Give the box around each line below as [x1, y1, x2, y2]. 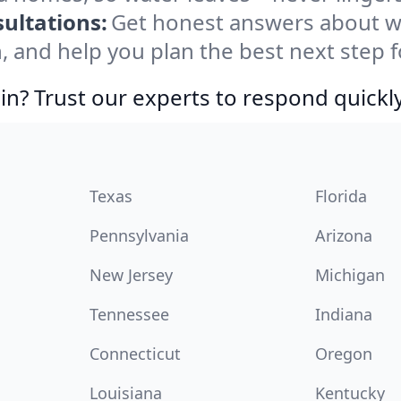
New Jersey [90, 264, 173, 286]
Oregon [315, 343, 372, 364]
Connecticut [90, 343, 181, 364]
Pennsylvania [90, 225, 189, 246]
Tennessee [90, 303, 169, 325]
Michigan [315, 264, 385, 286]
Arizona [315, 225, 372, 246]
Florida [315, 185, 367, 207]
